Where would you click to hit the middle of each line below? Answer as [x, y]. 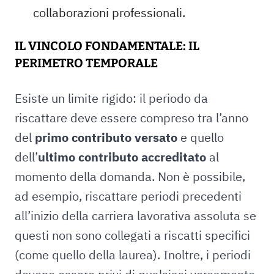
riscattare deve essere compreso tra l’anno [131, 118]
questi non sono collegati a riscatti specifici [132, 235]
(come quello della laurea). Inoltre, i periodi [133, 255]
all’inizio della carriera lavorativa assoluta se [135, 216]
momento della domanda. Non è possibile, [130, 176]
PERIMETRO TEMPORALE [86, 63]
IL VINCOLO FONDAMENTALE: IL [107, 46]
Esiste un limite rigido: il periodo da [111, 98]
